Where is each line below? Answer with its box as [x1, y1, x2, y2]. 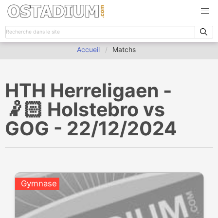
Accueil [77, 45, 100, 54]
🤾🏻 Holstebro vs [5, 98, 165, 121]
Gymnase [20, 178, 57, 188]
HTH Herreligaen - [5, 79, 172, 102]
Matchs [112, 45, 136, 54]
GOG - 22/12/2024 [5, 117, 177, 140]
